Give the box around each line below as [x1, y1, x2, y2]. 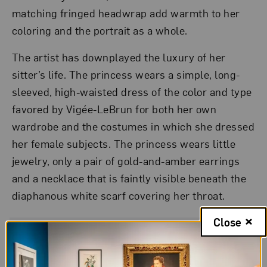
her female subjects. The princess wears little [11, 136, 236, 150]
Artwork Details [78, 241, 189, 261]
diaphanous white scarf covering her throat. [11, 188, 225, 202]
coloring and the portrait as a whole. [11, 23, 188, 37]
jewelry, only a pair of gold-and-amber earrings [11, 153, 240, 167]
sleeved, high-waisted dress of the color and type [11, 84, 252, 98]
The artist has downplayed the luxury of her [11, 49, 226, 64]
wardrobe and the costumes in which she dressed [11, 119, 255, 133]
